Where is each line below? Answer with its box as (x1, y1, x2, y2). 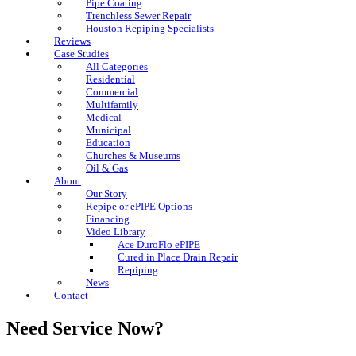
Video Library (86, 226, 145, 238)
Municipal (86, 124, 131, 136)
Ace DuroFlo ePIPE (118, 238, 200, 250)
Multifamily (86, 99, 138, 110)
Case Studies (54, 48, 109, 60)
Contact (54, 289, 88, 301)
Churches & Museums (86, 149, 180, 161)
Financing (86, 213, 130, 225)
